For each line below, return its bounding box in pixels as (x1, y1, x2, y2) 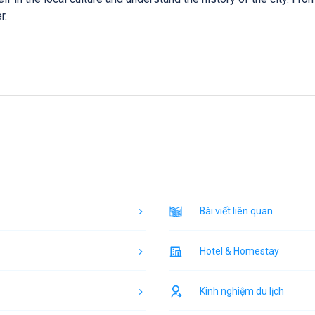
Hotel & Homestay (200, 245, 279, 257)
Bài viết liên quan (200, 205, 273, 217)
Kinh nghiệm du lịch (200, 285, 284, 297)
